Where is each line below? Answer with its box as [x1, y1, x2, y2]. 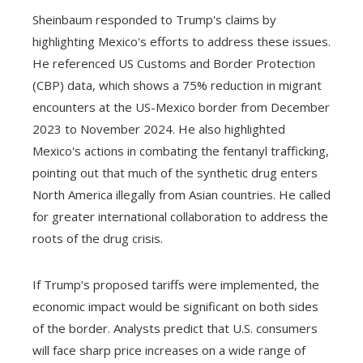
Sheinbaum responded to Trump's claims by [32, 11, 276, 28]
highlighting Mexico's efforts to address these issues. [32, 33, 331, 49]
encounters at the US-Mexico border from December [32, 99, 330, 115]
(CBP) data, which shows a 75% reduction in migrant [32, 77, 322, 93]
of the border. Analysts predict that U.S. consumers [32, 320, 318, 336]
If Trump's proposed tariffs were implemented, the [32, 276, 319, 293]
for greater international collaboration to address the [32, 208, 328, 224]
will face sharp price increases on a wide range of [32, 342, 305, 358]
